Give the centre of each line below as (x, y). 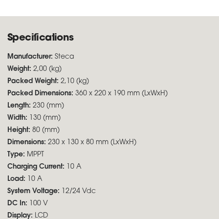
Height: (20, 130)
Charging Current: (37, 167)
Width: (18, 118)
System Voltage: (34, 191)
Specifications (41, 38)
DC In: (18, 204)
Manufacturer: (31, 57)
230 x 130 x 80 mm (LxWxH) (92, 142)
